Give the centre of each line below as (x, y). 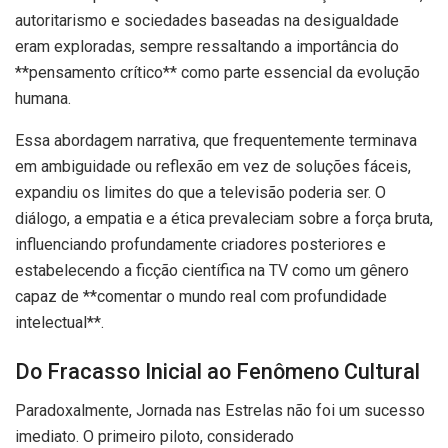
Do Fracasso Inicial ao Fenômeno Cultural (217, 372)
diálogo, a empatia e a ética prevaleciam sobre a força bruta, (224, 218)
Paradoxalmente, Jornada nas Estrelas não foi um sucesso (220, 411)
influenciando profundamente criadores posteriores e (200, 244)
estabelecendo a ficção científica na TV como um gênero (212, 270)
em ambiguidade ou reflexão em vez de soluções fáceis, (213, 166)
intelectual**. (59, 322)
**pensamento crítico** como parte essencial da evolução (217, 72)
